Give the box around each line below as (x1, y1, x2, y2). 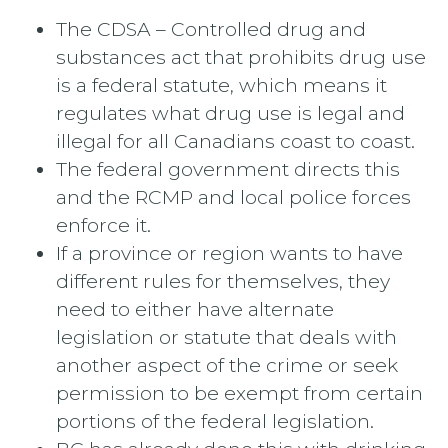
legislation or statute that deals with (56, 325, 397, 350)
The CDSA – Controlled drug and (56, 17, 366, 42)
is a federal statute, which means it (56, 73, 387, 98)
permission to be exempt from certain (56, 381, 423, 406)
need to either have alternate (56, 297, 334, 322)
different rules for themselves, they (56, 269, 390, 294)
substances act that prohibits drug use (56, 45, 426, 70)
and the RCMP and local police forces (56, 185, 411, 210)
